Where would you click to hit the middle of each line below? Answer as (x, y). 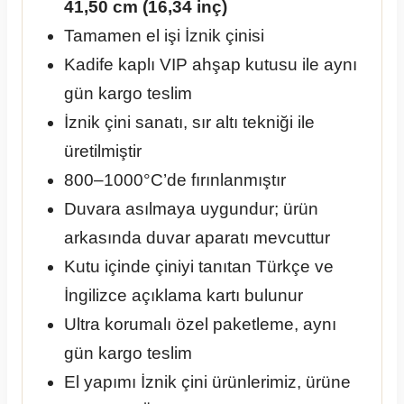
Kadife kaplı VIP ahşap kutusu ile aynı (211, 65)
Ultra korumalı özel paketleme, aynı (200, 325)
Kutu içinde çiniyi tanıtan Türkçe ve (199, 267)
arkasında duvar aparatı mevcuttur (197, 238)
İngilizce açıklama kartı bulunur (184, 296)
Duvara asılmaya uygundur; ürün (191, 209)
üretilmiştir (103, 151)
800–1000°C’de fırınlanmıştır (175, 180)
